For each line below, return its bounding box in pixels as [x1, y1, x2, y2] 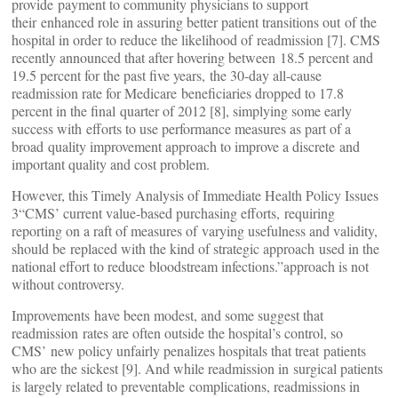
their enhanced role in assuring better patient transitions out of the [12, 12, 377, 31]
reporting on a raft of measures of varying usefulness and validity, [12, 221, 378, 240]
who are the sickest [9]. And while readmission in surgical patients [12, 359, 383, 378]
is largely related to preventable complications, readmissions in [12, 377, 360, 395]
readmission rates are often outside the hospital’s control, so [12, 323, 343, 342]
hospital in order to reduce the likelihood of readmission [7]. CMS [12, 30, 380, 49]
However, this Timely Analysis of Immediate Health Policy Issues [12, 186, 378, 204]
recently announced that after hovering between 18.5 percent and [12, 48, 373, 67]
